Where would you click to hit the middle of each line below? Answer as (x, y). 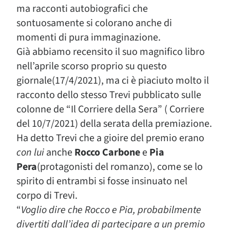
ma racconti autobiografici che (82, 9)
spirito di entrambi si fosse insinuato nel (102, 181)
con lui (30, 152)
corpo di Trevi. (47, 196)
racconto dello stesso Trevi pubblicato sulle (109, 95)
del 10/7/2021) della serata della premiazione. (114, 124)
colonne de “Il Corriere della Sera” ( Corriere (110, 109)
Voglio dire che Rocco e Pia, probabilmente (111, 210)
